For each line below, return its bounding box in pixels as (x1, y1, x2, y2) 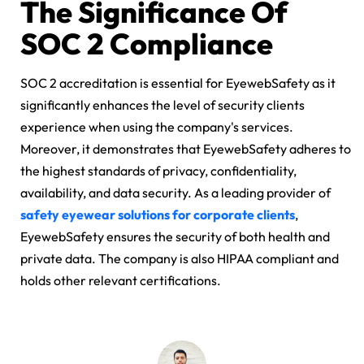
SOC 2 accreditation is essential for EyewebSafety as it (20, 75, 336, 92)
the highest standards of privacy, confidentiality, (20, 162, 297, 180)
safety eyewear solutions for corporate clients (20, 206, 295, 223)
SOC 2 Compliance (20, 25, 273, 63)
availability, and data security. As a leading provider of (20, 184, 331, 201)
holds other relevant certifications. (20, 272, 221, 289)
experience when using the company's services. (20, 119, 293, 136)
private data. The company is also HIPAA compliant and (20, 250, 339, 267)
